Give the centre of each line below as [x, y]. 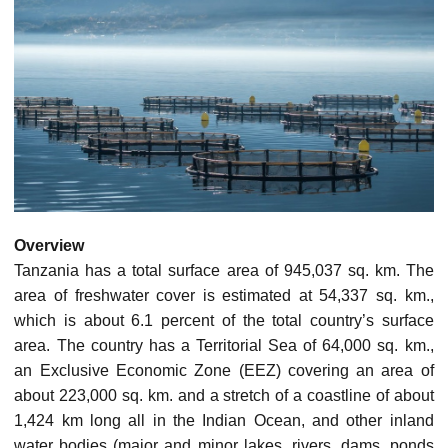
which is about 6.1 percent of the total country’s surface [224, 321]
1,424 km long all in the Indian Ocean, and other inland [224, 421]
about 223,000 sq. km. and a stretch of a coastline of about [224, 396]
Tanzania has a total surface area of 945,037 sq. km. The [224, 271]
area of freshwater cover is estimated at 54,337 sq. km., [224, 296]
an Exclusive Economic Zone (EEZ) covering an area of [224, 371]
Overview [49, 246]
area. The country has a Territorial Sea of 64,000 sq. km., [224, 346]
